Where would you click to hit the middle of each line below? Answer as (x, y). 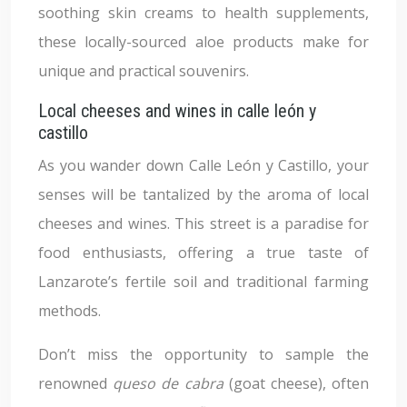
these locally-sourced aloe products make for (203, 42)
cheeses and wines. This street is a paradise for (203, 223)
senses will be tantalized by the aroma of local (203, 194)
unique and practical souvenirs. (144, 71)
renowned (76, 383)
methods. (69, 311)
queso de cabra (171, 383)
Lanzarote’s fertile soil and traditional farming (203, 282)
